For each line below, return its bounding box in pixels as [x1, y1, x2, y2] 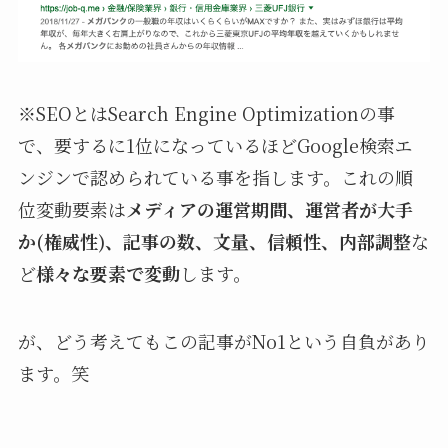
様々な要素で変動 [35, 260, 180, 287]
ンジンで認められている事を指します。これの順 [17, 164, 413, 191]
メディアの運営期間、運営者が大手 [125, 196, 413, 223]
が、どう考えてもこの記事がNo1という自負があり [17, 328, 430, 355]
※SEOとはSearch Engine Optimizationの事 [17, 100, 395, 127]
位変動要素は [17, 196, 126, 223]
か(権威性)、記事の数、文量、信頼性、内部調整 [17, 228, 411, 255]
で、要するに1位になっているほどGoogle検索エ [17, 132, 413, 159]
